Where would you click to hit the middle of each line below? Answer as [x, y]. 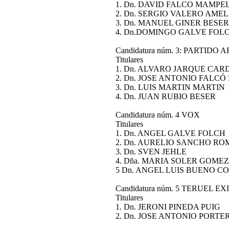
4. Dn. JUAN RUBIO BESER [166, 96]
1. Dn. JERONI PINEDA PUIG [168, 207]
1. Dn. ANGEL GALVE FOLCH [170, 133]
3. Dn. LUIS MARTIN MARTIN [170, 87]
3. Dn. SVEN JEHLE [151, 152]
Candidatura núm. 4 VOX [158, 115]
